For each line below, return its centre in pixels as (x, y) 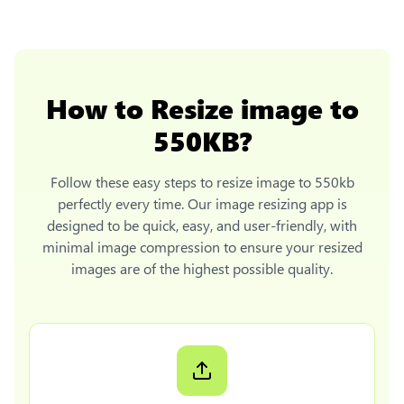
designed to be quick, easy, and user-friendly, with (202, 225)
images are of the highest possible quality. (202, 268)
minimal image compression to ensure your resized (202, 246)
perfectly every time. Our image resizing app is (202, 203)
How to (98, 107)
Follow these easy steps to (133, 181)
